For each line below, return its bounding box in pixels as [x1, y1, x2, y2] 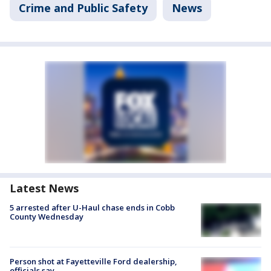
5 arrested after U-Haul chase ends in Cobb [10, 202, 175, 214]
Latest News [10, 181, 79, 196]
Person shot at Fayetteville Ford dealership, [10, 256, 177, 267]
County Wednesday [10, 211, 83, 223]
